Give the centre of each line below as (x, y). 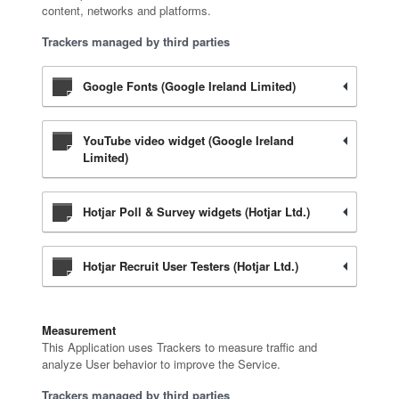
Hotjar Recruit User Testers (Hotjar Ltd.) (190, 266)
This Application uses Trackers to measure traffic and (179, 347)
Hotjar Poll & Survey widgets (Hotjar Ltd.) (196, 212)
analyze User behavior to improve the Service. (161, 364)
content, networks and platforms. (126, 10)
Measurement (78, 330)
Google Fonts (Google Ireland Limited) (189, 86)
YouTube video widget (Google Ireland (188, 140)
